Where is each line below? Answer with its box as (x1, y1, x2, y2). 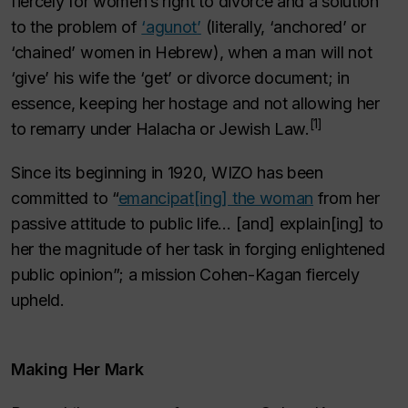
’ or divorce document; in (168, 68, 350, 87)
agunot (146, 17, 198, 36)
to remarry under (11, 119, 136, 138)
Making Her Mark (11, 360, 144, 379)
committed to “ (11, 189, 118, 208)
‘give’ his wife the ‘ (11, 68, 145, 87)
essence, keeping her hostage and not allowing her (11, 94, 380, 113)
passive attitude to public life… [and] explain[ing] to (11, 214, 383, 233)
